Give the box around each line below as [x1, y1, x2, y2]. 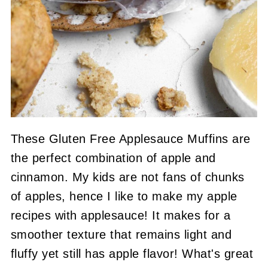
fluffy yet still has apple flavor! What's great [10, 247, 254, 261]
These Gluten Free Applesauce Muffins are [10, 132, 251, 146]
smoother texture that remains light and [10, 228, 232, 242]
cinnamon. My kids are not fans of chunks [10, 170, 245, 184]
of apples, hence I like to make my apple [10, 190, 237, 203]
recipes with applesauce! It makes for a [10, 209, 231, 223]
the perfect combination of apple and [10, 151, 216, 165]
